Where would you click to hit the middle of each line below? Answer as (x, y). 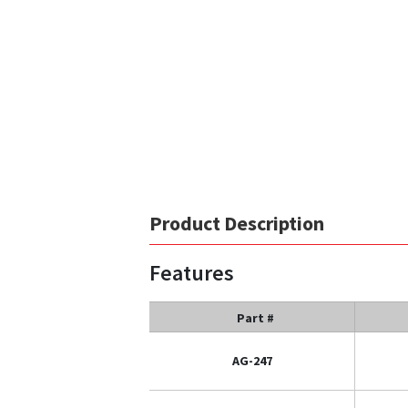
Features (192, 272)
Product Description (237, 223)
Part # (255, 317)
